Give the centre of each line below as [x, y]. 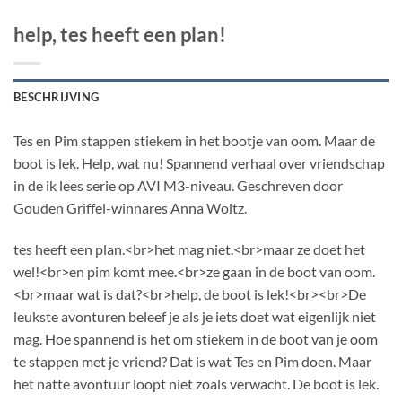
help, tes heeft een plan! [120, 34]
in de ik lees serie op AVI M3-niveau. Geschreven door [178, 185]
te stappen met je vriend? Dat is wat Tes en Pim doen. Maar [192, 361]
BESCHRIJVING [57, 96]
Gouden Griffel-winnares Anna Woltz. [130, 207]
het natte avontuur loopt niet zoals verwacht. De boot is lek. [196, 383]
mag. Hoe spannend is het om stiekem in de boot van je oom [196, 338]
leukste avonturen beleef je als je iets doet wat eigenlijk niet [195, 316]
